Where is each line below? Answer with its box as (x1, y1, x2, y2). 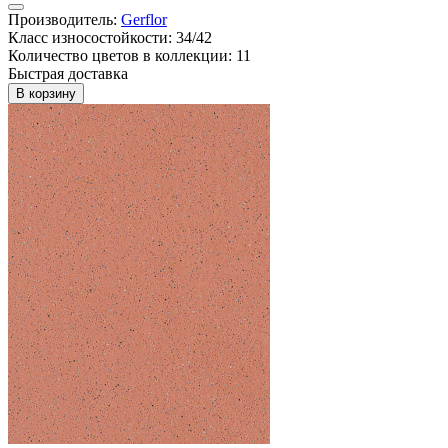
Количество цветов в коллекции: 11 (8, 46, 251, 64)
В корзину (16, 85, 76, 101)
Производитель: (8, 10, 121, 28)
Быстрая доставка (8, 64, 128, 82)
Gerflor (121, 10, 167, 28)
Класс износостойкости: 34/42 (8, 28, 212, 46)
